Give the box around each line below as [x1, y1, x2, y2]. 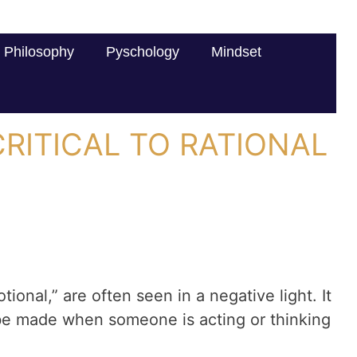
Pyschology [106, 44, 179, 60]
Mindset [211, 44, 261, 60]
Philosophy [4, 44, 74, 60]
